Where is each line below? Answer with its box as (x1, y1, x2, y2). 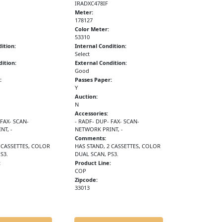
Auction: (75, 93, 98, 101)
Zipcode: (75, 176, 98, 184)
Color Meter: (75, 25, 110, 33)
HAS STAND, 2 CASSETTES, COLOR (75, 142, 161, 150)
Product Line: (75, 159, 111, 167)
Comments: (75, 134, 107, 142)
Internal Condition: (75, 42, 127, 50)
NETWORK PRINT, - (75, 125, 123, 133)
